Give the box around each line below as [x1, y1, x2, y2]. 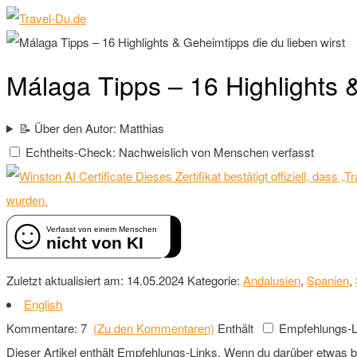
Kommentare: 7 [6, 319, 93, 336]
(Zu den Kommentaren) [93, 319, 214, 336]
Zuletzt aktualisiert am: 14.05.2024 [6, 271, 187, 288]
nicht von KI [46, 233, 144, 252]
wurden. [6, 190, 48, 208]
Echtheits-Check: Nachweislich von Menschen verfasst [25, 143, 314, 160]
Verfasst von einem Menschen [46, 224, 158, 233]
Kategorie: [187, 271, 243, 288]
